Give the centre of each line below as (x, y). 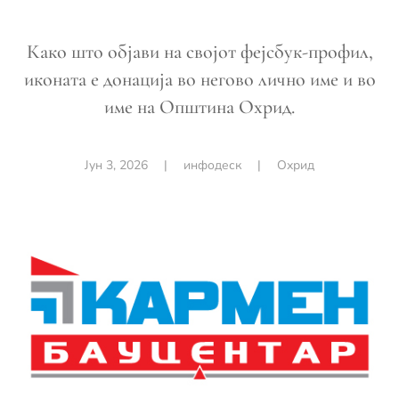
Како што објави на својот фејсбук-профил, (199, 52)
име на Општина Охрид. (199, 107)
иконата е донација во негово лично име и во (199, 79)
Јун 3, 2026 (116, 165)
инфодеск (212, 165)
